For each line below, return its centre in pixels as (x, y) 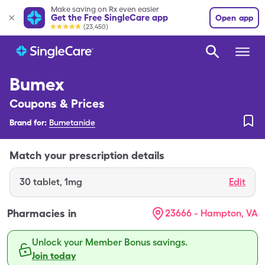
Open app (234, 18)
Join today (54, 256)
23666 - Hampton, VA (211, 213)
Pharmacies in (42, 213)
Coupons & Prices (57, 104)
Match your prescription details (87, 155)
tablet (46, 182)
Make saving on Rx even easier (105, 9)
